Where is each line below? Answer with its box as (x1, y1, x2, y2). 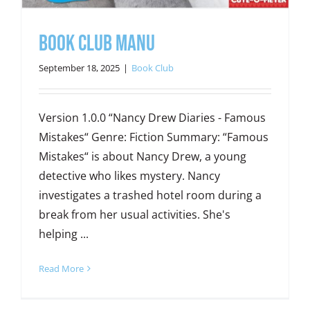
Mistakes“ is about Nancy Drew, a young (38, 149, 246, 165)
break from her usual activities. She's (38, 207, 230, 223)
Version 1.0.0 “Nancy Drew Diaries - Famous (38, 110, 266, 126)
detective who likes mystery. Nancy (38, 168, 220, 184)
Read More (38, 262, 84, 275)
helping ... (38, 226, 89, 242)
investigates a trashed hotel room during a (38, 188, 262, 203)
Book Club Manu (38, 30, 155, 58)
